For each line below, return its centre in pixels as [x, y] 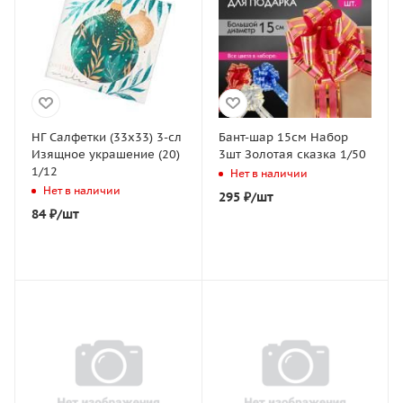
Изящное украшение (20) [106, 154]
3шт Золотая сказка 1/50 [292, 154]
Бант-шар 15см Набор [283, 137]
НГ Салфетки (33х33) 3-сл [107, 137]
